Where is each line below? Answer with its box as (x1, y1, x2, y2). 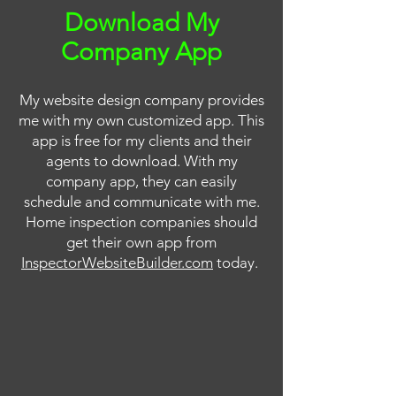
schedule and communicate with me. (23, 193, 260, 210)
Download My (64, 8, 219, 37)
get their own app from (66, 233, 217, 251)
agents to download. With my (45, 152, 238, 170)
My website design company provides (19, 91, 264, 109)
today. (213, 254, 262, 271)
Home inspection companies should (26, 213, 257, 231)
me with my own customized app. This (19, 111, 264, 129)
